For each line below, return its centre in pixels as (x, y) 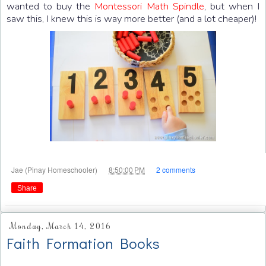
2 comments (176, 169)
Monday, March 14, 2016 (61, 227)
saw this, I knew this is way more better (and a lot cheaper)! (132, 18)
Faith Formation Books (83, 243)
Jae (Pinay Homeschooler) (55, 169)
